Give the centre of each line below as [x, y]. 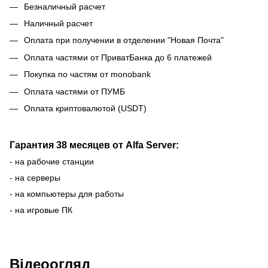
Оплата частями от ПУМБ [74, 91]
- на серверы [35, 178]
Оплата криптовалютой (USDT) [85, 108]
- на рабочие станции [52, 162]
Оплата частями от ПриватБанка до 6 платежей [118, 57]
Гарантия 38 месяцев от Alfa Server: [94, 145]
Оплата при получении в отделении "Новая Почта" [124, 40]
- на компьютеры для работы [67, 194]
